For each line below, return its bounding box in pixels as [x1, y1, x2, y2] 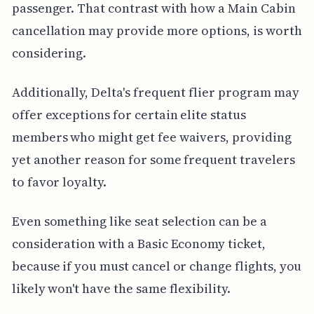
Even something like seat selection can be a [11, 212, 267, 230]
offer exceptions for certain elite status [11, 105, 246, 123]
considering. [11, 43, 87, 62]
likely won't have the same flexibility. [11, 279, 231, 297]
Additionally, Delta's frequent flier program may [11, 83, 299, 101]
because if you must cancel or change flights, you [11, 257, 302, 275]
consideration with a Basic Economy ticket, [11, 234, 266, 252]
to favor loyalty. [11, 172, 107, 191]
